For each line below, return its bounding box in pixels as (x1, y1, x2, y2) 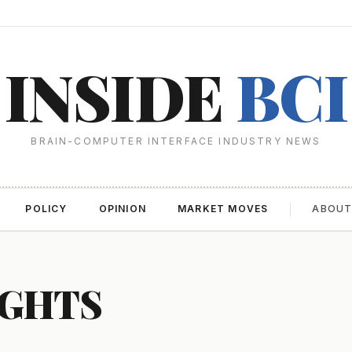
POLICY (25, 203, 68, 214)
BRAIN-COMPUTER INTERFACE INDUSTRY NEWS (31, 135, 321, 147)
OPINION (98, 203, 146, 214)
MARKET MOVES (178, 203, 269, 214)
